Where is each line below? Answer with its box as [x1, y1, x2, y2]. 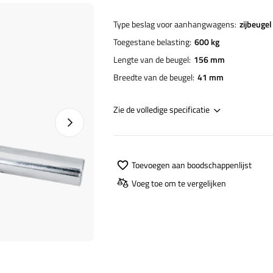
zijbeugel [239, 18, 272, 30]
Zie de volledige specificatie [113, 103, 210, 116]
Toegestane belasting [113, 35, 190, 48]
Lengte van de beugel [113, 53, 189, 66]
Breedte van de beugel [113, 71, 193, 83]
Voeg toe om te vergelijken [132, 176, 226, 190]
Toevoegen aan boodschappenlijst [132, 158, 252, 171]
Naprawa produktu [66, 115, 132, 129]
